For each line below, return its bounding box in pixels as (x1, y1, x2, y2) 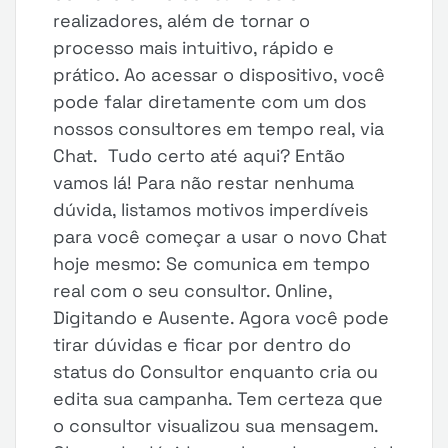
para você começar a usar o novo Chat (53, 225, 388, 248)
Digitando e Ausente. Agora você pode (53, 306, 390, 329)
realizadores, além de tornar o (53, 9, 311, 32)
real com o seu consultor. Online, (53, 279, 333, 302)
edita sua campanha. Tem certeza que (53, 387, 384, 410)
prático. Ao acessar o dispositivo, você (53, 63, 386, 86)
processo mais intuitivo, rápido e (53, 36, 335, 59)
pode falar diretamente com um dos (53, 90, 367, 113)
